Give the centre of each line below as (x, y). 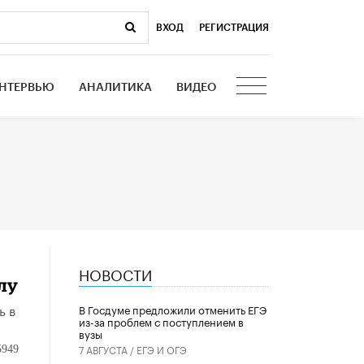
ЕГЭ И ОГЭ (161, 349)
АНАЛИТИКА (116, 87)
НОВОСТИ (115, 273)
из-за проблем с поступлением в (161, 321)
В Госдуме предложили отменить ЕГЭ (172, 309)
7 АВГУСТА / (107, 349)
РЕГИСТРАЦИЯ (234, 27)
